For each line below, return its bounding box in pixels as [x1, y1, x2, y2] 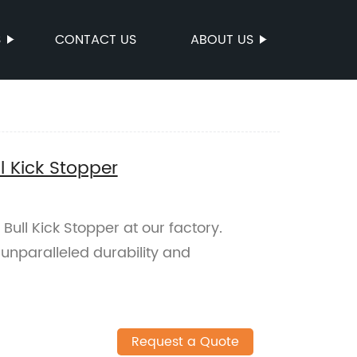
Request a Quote [131, 331, 239, 353]
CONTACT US [55, 29, 136, 50]
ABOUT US [190, 29, 253, 50]
